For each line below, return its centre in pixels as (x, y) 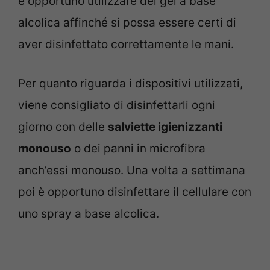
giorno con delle (63, 127)
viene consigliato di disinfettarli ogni (117, 105)
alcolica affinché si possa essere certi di (127, 23)
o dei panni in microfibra (138, 148)
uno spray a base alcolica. (89, 213)
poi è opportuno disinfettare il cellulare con (135, 192)
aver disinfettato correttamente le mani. (126, 45)
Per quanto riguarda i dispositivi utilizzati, (130, 83)
